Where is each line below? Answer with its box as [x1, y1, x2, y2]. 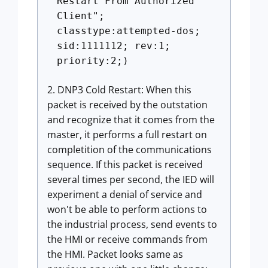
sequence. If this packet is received [47, 157, 203, 171]
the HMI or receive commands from [47, 232, 208, 246]
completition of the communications [47, 142, 212, 156]
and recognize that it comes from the [47, 112, 215, 126]
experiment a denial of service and [47, 187, 202, 201]
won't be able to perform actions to [47, 202, 207, 216]
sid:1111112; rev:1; [57, 39, 170, 51]
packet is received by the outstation [47, 98, 208, 111]
